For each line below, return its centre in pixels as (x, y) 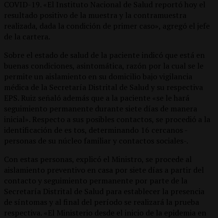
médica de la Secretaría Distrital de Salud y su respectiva (103, 87)
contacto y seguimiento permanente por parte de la (96, 180)
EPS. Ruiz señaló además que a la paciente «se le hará (97, 98)
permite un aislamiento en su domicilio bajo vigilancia (98, 76)
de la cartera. (27, 36)
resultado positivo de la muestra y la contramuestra (95, 15)
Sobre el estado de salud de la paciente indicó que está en (104, 55)
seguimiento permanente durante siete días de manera (100, 108)
